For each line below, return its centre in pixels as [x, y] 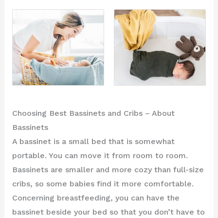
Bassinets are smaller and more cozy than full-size [108, 169]
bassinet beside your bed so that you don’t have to [108, 212]
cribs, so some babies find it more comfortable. [103, 183]
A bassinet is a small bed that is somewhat [93, 141]
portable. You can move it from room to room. [100, 155]
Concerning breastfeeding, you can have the [96, 198]
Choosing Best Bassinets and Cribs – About [93, 113]
